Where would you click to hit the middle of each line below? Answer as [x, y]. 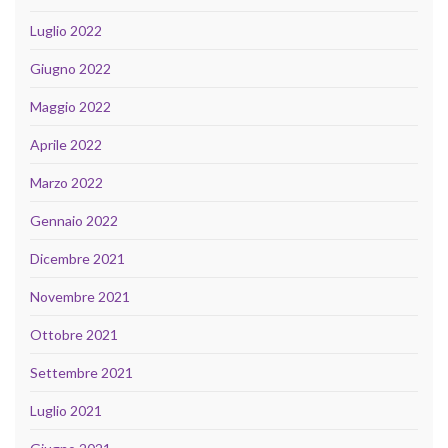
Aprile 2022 [66, 145]
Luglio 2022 [66, 31]
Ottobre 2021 [74, 335]
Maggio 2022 [70, 107]
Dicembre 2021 [77, 259]
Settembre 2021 [81, 373]
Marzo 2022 [66, 183]
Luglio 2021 [66, 411]
